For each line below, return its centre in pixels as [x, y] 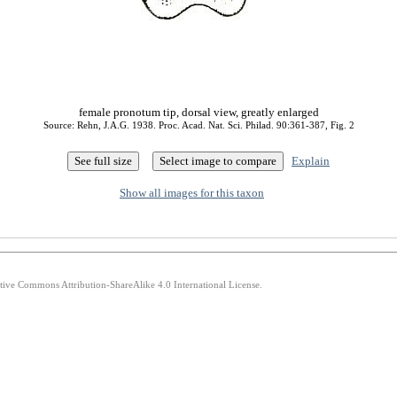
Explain [311, 161]
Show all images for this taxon [192, 193]
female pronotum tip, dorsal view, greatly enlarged [198, 112]
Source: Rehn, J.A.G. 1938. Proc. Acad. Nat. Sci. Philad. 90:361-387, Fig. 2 [198, 125]
